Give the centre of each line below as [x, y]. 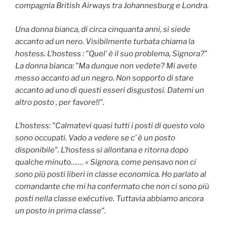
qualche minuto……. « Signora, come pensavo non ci [106, 162]
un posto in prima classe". [61, 211]
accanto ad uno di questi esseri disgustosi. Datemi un [110, 90]
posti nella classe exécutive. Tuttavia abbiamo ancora [109, 199]
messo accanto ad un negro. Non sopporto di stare [104, 78]
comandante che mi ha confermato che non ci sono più [112, 187]
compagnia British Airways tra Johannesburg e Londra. [112, 6]
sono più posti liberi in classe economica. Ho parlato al [111, 175]
